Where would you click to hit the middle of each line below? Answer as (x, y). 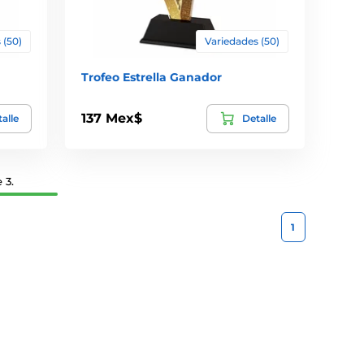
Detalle (259, 118)
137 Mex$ (112, 119)
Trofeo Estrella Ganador (152, 77)
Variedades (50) (242, 41)
